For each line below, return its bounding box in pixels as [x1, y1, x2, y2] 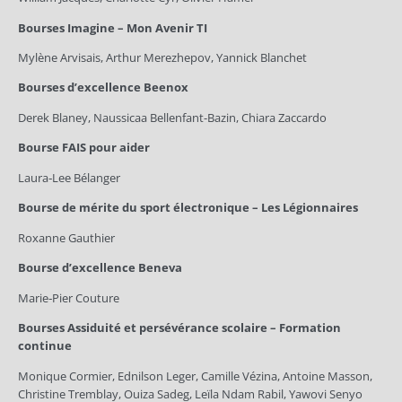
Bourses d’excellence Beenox [18, 79, 188, 96]
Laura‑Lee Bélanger [18, 169, 120, 186]
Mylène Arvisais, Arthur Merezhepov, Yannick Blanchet [18, 49, 307, 66]
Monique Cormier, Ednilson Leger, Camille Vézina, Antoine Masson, [18, 367, 372, 384]
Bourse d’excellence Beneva [18, 259, 182, 276]
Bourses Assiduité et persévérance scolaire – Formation [18, 319, 341, 336]
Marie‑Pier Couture [18, 289, 119, 306]
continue [18, 337, 72, 354]
